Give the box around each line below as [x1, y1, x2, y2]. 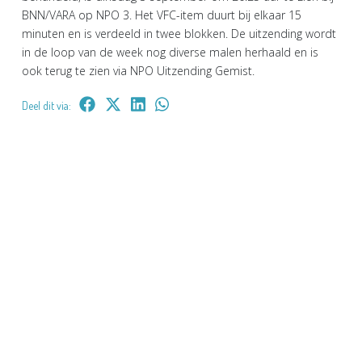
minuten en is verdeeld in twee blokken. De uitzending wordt [22, 25, 336, 41]
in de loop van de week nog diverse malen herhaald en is [22, 44, 318, 60]
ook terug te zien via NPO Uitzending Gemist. [22, 62, 255, 78]
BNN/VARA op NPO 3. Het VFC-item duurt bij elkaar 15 [22, 6, 301, 23]
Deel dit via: [22, 98, 71, 112]
